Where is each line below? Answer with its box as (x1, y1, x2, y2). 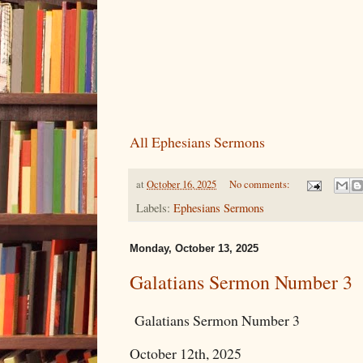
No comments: (228, 177, 293, 191)
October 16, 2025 (147, 177, 216, 191)
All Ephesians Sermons (130, 131, 265, 152)
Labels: (136, 200, 173, 216)
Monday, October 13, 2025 (130, 242, 258, 255)
